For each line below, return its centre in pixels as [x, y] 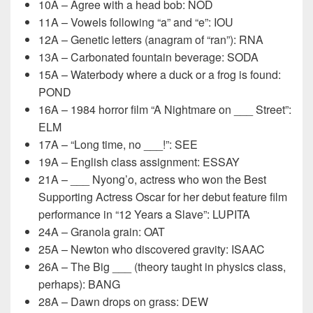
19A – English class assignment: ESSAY [139, 162]
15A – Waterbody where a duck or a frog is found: [160, 74]
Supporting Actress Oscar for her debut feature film [163, 197]
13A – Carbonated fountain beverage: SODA [148, 57]
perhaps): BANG [79, 284]
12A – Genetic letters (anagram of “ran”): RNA [151, 39]
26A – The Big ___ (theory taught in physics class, [162, 267]
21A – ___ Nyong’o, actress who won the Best [152, 179]
